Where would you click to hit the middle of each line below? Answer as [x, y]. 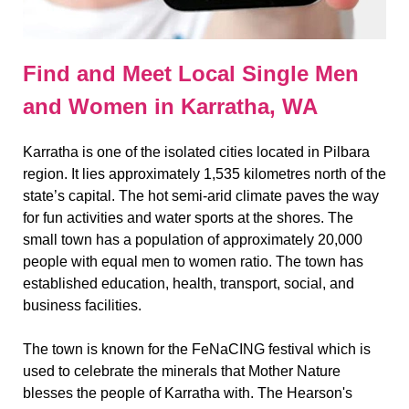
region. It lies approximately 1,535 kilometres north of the [204, 174]
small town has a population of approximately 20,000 [193, 240]
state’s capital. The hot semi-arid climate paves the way [201, 196]
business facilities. [82, 306]
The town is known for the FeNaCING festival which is [197, 350]
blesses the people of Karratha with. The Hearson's [188, 393]
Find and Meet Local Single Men [191, 74]
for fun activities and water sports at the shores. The [188, 218]
